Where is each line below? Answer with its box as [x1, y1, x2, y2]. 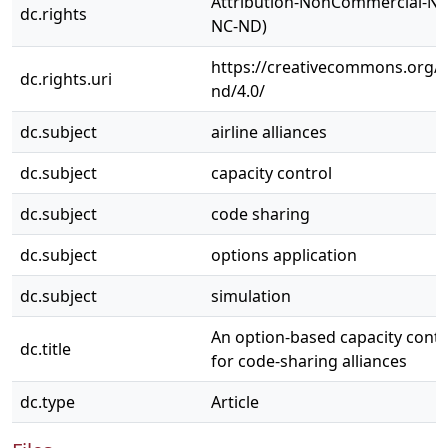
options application [211, 244, 357, 266]
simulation [211, 285, 291, 307]
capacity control [211, 162, 332, 184]
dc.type [20, 391, 75, 413]
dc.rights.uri [20, 68, 112, 90]
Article [211, 391, 259, 413]
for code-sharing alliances [211, 350, 407, 372]
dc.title [20, 338, 71, 360]
